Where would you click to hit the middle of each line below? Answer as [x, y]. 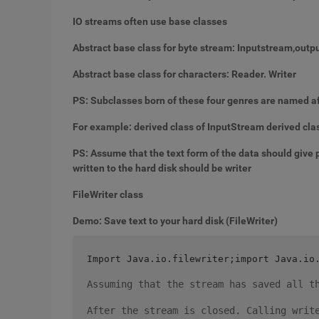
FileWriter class [108, 194]
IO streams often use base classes [150, 21]
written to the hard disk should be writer [162, 168]
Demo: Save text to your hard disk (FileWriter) [175, 221]
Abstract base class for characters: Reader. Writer [184, 74]
